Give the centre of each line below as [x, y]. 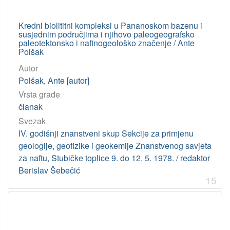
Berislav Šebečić [49, 170]
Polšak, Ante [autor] [54, 81]
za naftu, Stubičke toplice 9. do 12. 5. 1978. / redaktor [114, 158]
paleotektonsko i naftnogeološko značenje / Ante [107, 43]
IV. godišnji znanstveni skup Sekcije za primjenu [106, 133]
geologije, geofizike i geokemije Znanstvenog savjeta [115, 145]
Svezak [32, 121]
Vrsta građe [39, 94]
